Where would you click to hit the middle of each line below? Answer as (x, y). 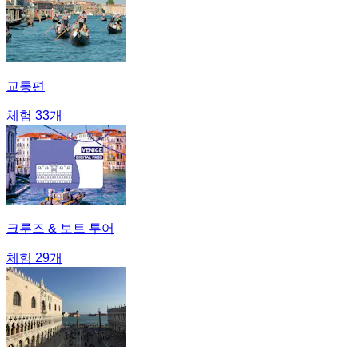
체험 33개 (34, 116)
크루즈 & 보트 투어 (60, 229)
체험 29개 (34, 258)
